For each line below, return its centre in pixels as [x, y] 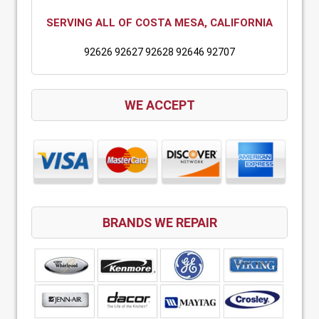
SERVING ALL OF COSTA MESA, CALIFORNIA [159, 22]
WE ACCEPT [159, 105]
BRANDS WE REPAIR [159, 222]
